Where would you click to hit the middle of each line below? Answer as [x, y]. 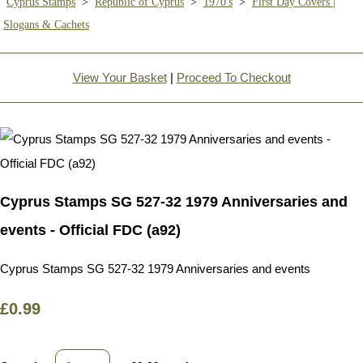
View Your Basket [120, 77]
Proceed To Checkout [233, 77]
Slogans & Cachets [46, 24]
